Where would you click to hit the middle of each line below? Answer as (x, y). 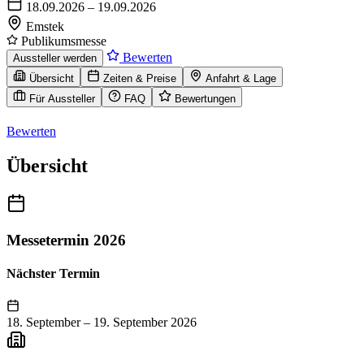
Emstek (45, 27)
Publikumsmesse (62, 41)
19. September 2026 (145, 322)
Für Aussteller (62, 99)
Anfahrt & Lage (241, 79)
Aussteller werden (55, 58)
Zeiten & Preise (140, 79)
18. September (43, 322)
